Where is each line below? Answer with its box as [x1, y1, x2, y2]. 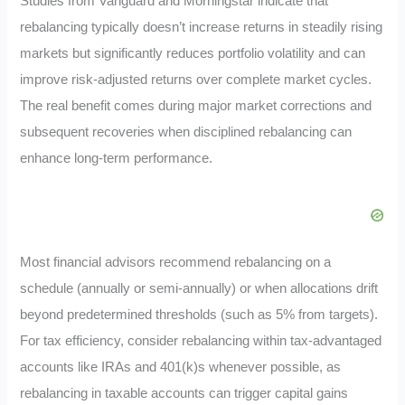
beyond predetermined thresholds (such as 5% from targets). [20, 307, 379, 323]
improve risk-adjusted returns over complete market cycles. [20, 71, 372, 87]
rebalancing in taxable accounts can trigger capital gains [20, 386, 349, 401]
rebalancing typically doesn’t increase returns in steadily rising [20, 19, 383, 34]
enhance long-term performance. [20, 150, 213, 165]
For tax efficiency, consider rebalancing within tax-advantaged [20, 334, 382, 349]
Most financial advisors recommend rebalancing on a [20, 255, 332, 270]
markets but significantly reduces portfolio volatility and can [20, 45, 366, 61]
